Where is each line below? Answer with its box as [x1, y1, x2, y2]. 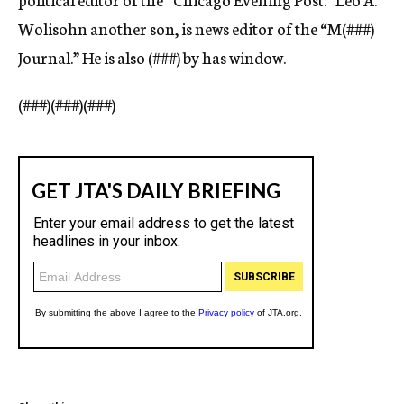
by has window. [180, 45, 286, 69]
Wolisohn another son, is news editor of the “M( [18, 16, 346, 40]
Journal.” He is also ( [18, 45, 152, 69]
